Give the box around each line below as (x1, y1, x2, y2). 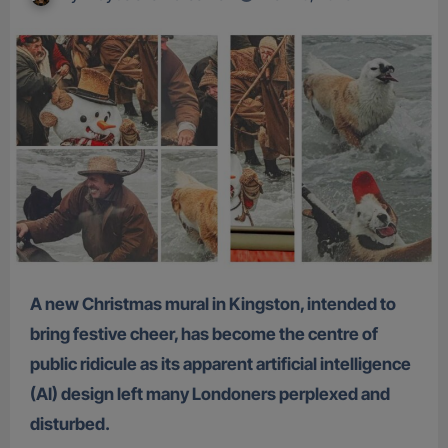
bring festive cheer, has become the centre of (29, 324, 378, 345)
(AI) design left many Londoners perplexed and (29, 384, 390, 405)
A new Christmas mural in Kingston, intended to (29, 294, 42, 315)
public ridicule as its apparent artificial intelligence (29, 354, 411, 375)
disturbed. (29, 414, 110, 435)
